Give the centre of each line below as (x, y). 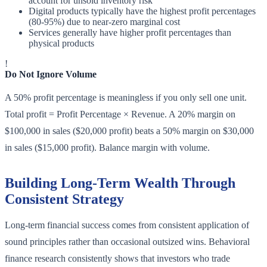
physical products (61, 44)
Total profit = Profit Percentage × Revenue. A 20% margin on (120, 114)
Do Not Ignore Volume (51, 74)
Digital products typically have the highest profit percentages (142, 11)
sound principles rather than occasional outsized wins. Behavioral (127, 242)
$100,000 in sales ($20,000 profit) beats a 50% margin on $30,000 (129, 131)
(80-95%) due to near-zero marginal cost (104, 22)
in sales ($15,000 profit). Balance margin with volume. (107, 148)
